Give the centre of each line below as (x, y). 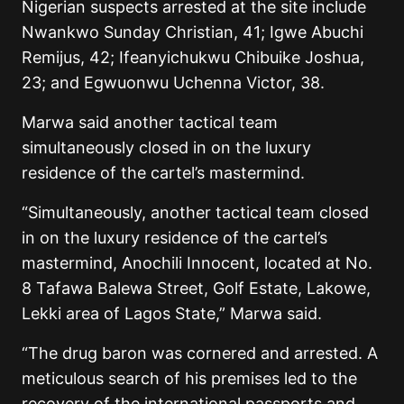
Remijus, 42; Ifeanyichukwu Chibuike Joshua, (193, 57)
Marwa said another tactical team (150, 122)
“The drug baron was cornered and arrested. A (200, 353)
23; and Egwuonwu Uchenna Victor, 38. (173, 82)
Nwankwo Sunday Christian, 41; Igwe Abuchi (193, 32)
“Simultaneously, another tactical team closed (195, 212)
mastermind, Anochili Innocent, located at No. (197, 262)
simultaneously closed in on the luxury (166, 147)
